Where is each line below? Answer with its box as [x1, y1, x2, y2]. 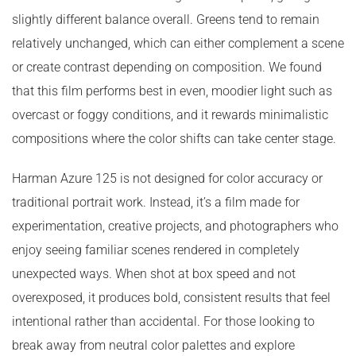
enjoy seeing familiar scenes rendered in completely [12, 242, 300, 257]
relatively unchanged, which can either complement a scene [12, 35, 344, 51]
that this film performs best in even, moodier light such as [12, 83, 332, 99]
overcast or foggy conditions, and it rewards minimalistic [12, 106, 328, 122]
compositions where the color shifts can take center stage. [12, 130, 336, 146]
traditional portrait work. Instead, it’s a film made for [12, 194, 300, 210]
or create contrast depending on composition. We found [12, 59, 322, 75]
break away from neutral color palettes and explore [12, 337, 295, 353]
